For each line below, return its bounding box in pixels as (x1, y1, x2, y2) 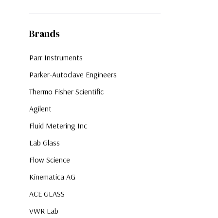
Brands (29, 26, 60, 40)
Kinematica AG (29, 171, 75, 182)
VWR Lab (29, 205, 58, 216)
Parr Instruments (29, 52, 83, 62)
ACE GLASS (29, 188, 65, 199)
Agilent (29, 103, 52, 113)
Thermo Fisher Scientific (29, 86, 104, 96)
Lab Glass (29, 137, 60, 147)
